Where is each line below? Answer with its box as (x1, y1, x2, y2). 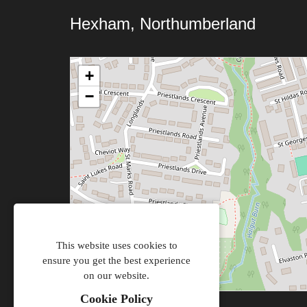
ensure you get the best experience (42, 255, 191, 266)
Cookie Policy (80, 292, 153, 306)
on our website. (84, 270, 149, 281)
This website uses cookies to (56, 240, 177, 251)
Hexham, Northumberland (70, 14, 256, 33)
